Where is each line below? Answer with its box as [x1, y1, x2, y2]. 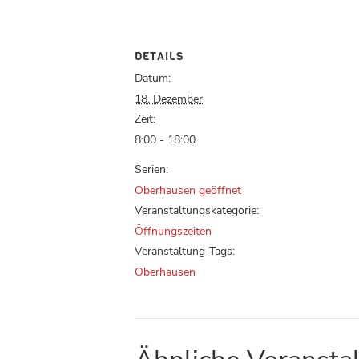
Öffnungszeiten [135, 224, 212, 240]
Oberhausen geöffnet [135, 183, 241, 199]
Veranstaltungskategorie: [135, 203, 259, 219]
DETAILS [135, 49, 184, 65]
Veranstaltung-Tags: [135, 244, 235, 260]
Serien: [135, 162, 168, 178]
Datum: [135, 71, 171, 87]
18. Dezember [135, 91, 203, 107]
